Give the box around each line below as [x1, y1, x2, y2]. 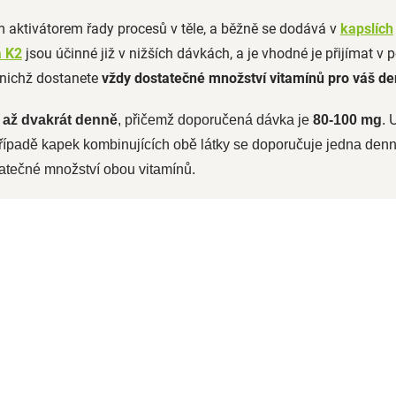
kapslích [339, 19, 393, 37]
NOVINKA [57, 195, 102, 208]
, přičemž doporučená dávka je [117, 111, 313, 127]
